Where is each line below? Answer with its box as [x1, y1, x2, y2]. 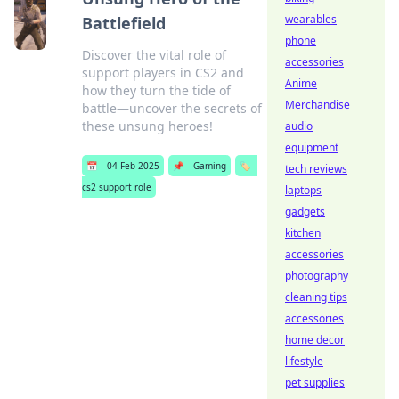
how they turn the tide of [81, 82, 231, 99]
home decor [285, 332, 345, 347]
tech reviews [285, 161, 347, 176]
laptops [285, 183, 322, 198]
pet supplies [285, 375, 345, 390]
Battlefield [81, 12, 166, 34]
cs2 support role [81, 181, 151, 193]
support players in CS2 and [81, 64, 244, 81]
